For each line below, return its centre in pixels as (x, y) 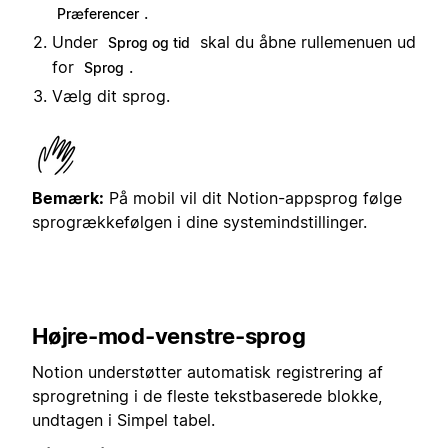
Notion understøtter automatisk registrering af (207, 372)
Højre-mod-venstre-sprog (169, 335)
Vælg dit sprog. (111, 95)
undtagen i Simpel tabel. (123, 420)
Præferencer (98, 13)
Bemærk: (68, 197)
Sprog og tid (149, 42)
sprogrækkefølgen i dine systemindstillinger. (199, 221)
